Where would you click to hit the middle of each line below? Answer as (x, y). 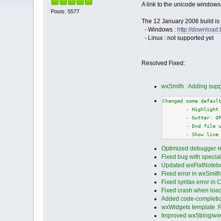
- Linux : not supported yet (177, 38)
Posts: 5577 (65, 11)
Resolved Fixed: (163, 63)
